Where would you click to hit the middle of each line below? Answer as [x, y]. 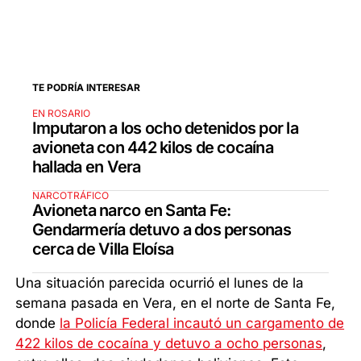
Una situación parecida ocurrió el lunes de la [160, 283]
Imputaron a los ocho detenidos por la [165, 129]
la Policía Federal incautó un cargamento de [202, 324]
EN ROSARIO [61, 114]
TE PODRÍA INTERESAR [86, 88]
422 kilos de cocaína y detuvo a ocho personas [169, 344]
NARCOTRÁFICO [71, 196]
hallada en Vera [87, 167]
